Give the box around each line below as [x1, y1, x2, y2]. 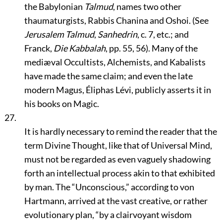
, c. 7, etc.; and [137, 29, 189, 40]
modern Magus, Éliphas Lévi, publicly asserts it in [24, 84, 211, 95]
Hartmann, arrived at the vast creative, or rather [24, 195, 208, 206]
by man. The [24, 181, 72, 192]
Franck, [24, 43, 54, 54]
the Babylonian [24, 1, 84, 12]
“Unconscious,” [71, 181, 129, 192]
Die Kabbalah [53, 43, 106, 54]
